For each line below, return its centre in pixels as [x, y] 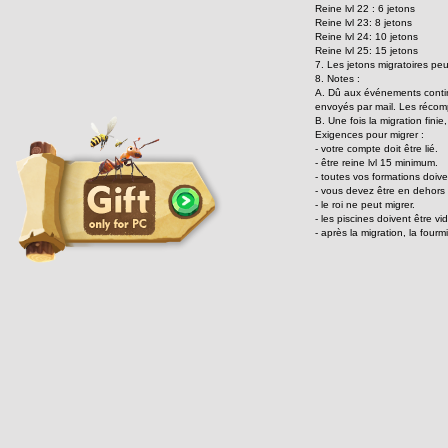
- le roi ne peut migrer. [365, 204]
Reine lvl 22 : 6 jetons [365, 8]
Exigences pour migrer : [369, 134]
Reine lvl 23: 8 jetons [363, 22]
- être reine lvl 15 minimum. [376, 162]
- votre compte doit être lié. [376, 148]
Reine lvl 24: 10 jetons [366, 36]
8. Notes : [337, 78]
